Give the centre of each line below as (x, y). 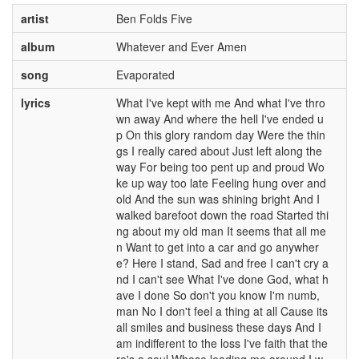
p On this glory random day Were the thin (220, 135)
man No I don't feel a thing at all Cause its (222, 311)
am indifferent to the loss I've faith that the (222, 343)
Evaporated (145, 75)
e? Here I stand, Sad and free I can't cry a (222, 263)
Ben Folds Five (154, 18)
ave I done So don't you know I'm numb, (218, 295)
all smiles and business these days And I (218, 327)
